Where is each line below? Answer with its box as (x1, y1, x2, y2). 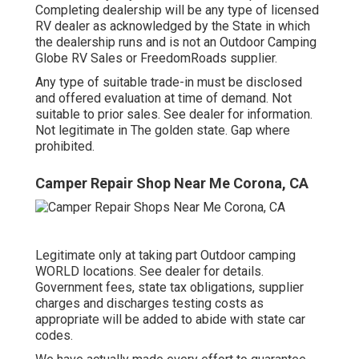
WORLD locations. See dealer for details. (35, 264, 264, 280)
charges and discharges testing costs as (35, 296, 264, 312)
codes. (35, 328, 73, 344)
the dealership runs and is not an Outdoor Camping (35, 34, 317, 50)
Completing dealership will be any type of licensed (35, 2, 319, 18)
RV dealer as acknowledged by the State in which (35, 18, 310, 34)
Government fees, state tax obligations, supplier (35, 280, 304, 296)
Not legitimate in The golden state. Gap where (35, 122, 290, 138)
